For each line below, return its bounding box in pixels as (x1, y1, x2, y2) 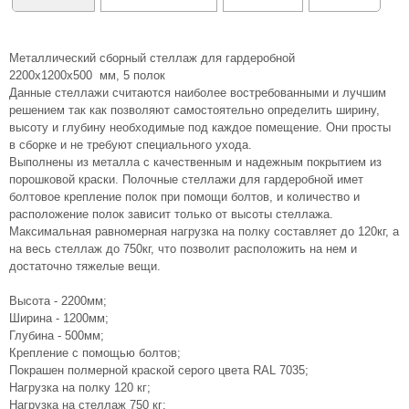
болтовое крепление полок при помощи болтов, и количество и (9, 190, 360, 204)
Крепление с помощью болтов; (9, 346, 181, 360)
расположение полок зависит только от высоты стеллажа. (9, 207, 333, 221)
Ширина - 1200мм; (9, 311, 109, 325)
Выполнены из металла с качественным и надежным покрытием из (9, 155, 382, 169)
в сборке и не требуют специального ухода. (9, 138, 252, 152)
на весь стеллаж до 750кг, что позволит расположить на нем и (9, 242, 357, 256)
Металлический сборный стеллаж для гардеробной (9, 51, 295, 65)
